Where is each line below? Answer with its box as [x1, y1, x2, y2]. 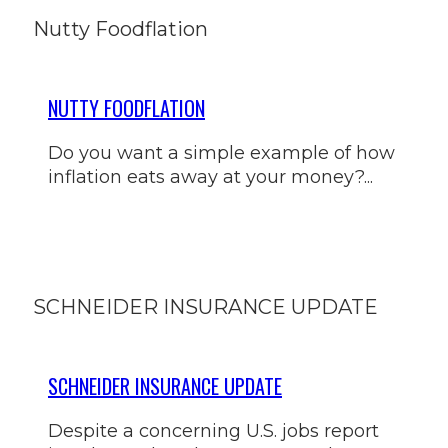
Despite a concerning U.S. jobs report [48, 420, 379, 443]
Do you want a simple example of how [48, 141, 395, 164]
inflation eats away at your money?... [48, 165, 373, 188]
